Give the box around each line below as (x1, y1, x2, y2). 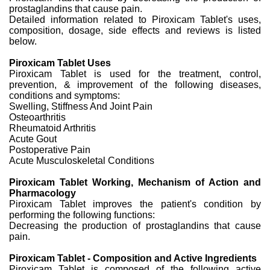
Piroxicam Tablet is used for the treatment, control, (9, 68, 261, 79)
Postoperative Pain (9, 144, 90, 155)
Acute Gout (9, 133, 57, 144)
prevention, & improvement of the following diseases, (9, 79, 261, 90)
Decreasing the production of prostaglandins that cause (9, 220, 261, 231)
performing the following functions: (9, 209, 155, 220)
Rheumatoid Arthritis (9, 122, 96, 133)
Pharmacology (9, 187, 76, 198)
